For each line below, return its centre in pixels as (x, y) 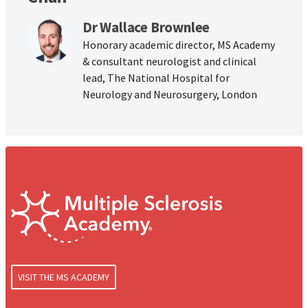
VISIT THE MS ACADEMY (64, 277)
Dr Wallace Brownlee (146, 27)
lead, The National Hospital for (156, 78)
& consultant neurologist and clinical (169, 62)
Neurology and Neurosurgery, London (170, 95)
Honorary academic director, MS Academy (179, 45)
